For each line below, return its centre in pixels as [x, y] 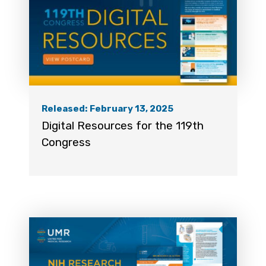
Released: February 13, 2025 [107, 109]
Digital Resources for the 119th [122, 125]
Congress [66, 142]
